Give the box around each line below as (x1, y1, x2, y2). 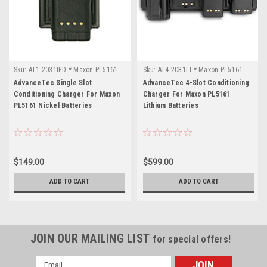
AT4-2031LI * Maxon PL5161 (157, 65, 243, 74)
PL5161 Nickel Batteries (13, 101, 92, 110)
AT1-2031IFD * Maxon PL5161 (28, 65, 118, 74)
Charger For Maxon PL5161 (142, 89, 231, 98)
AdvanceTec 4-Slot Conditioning (142, 78, 249, 87)
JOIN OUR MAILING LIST (30, 231, 153, 246)
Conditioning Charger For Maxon (13, 89, 120, 98)
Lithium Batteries (142, 101, 198, 110)
